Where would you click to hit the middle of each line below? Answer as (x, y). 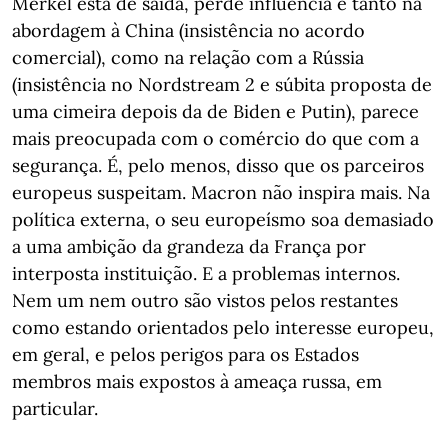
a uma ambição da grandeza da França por (189, 246)
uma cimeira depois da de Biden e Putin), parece (215, 111)
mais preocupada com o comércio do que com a (215, 138)
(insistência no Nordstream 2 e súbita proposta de (222, 84)
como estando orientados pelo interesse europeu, (223, 327)
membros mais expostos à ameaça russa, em (197, 381)
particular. (55, 408)
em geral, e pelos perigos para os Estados (185, 354)
